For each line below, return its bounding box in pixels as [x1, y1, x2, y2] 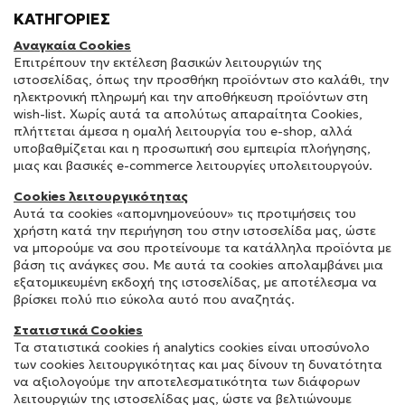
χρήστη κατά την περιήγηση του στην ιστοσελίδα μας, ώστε [14, 222, 376, 239]
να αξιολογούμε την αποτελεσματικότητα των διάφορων [14, 373, 360, 390]
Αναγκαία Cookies [14, 37, 131, 53]
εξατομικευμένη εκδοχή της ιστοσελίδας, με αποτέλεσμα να [14, 274, 377, 290]
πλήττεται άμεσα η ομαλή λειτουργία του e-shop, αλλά [14, 123, 353, 139]
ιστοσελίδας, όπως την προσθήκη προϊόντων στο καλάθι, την [14, 71, 389, 88]
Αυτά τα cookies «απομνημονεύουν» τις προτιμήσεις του [14, 205, 356, 221]
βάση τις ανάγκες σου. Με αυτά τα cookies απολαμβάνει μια [14, 257, 383, 273]
